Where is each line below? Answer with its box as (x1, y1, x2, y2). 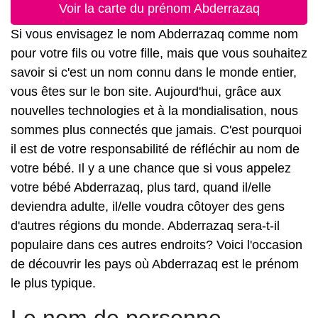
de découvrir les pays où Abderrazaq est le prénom (11, 257, 299, 271)
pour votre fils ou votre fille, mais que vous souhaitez (11, 46, 307, 60)
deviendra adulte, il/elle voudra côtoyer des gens (11, 199, 285, 214)
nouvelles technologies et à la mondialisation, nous (11, 104, 298, 118)
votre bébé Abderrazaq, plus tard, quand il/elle (11, 180, 271, 194)
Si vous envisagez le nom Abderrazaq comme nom (11, 27, 298, 41)
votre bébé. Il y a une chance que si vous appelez (11, 161, 291, 175)
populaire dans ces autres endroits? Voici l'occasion (11, 238, 302, 252)
